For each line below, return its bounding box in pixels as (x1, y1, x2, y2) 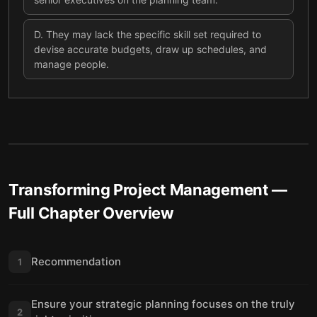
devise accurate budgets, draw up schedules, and (34, 43, 267, 55)
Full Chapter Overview (8, 204, 174, 222)
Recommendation (31, 255, 121, 268)
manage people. (34, 58, 109, 70)
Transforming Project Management (8, 180, 269, 199)
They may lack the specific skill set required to (46, 28, 261, 40)
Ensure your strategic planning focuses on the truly (31, 297, 295, 311)
